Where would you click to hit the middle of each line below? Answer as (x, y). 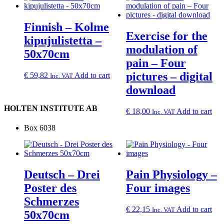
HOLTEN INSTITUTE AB (51, 108)
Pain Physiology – (171, 174)
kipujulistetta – (63, 41)
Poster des (50, 188)
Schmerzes (51, 201)
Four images (158, 188)
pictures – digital (169, 77)
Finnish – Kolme (66, 27)
